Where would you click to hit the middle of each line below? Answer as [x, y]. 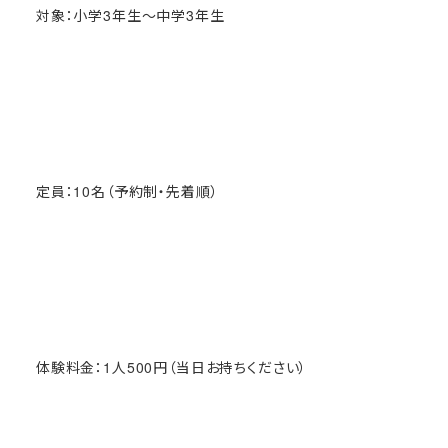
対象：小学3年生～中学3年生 [130, 14]
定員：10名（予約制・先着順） [127, 191]
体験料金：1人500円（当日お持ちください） [171, 367]
